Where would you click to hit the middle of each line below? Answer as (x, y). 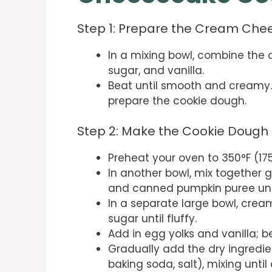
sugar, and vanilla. (156, 70)
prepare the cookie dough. (177, 100)
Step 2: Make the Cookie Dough (173, 131)
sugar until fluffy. (152, 219)
